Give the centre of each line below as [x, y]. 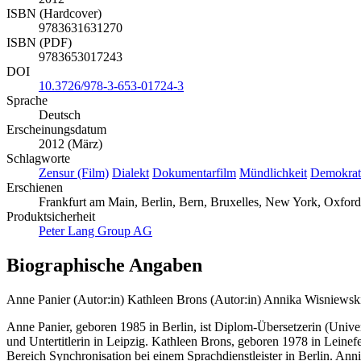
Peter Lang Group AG [95, 231]
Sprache [27, 101]
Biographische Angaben [104, 265]
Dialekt [131, 173]
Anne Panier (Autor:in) [65, 299]
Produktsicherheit [51, 217]
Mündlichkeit [273, 173]
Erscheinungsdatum [56, 130]
